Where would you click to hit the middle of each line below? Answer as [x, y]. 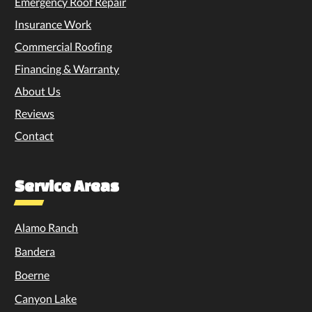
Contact [34, 135]
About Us [38, 91]
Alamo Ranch [47, 227]
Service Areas [67, 185]
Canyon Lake [46, 298]
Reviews [35, 113]
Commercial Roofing [64, 46]
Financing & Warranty [67, 68]
